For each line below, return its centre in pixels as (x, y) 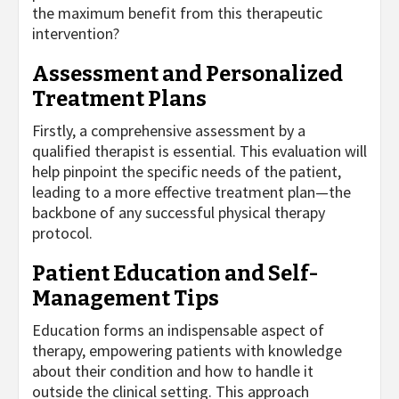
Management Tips (126, 298)
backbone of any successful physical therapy (179, 212)
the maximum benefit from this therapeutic (177, 12)
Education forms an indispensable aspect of (178, 330)
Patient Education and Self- (175, 273)
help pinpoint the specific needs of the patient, (187, 171)
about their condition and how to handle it (173, 370)
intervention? (76, 33)
